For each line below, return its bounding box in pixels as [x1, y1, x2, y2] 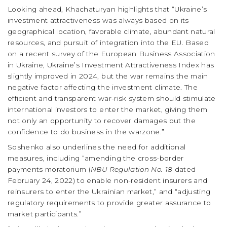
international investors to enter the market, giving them [8, 105, 208, 114]
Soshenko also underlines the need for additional [8, 143, 186, 152]
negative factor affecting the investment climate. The [8, 83, 198, 92]
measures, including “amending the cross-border [8, 154, 184, 163]
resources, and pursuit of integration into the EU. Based [8, 39, 209, 47]
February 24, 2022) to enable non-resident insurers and [8, 176, 208, 185]
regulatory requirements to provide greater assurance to [8, 199, 211, 207]
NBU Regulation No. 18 [91, 165, 173, 174]
